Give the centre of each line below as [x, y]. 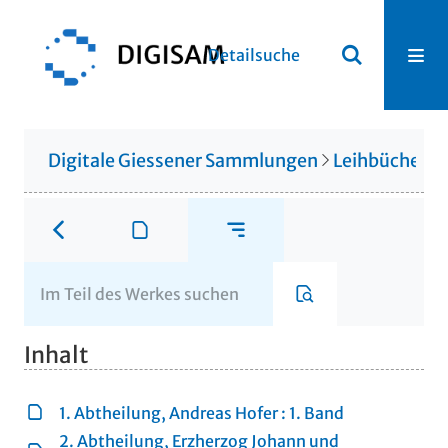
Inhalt [56, 355]
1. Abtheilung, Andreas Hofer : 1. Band [202, 412]
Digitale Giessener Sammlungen [183, 160]
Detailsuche [254, 55]
